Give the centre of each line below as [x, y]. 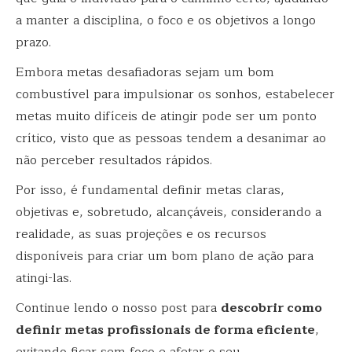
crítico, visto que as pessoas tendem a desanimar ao [171, 138]
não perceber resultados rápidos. [114, 160]
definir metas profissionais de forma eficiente [165, 330]
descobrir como [271, 308]
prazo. [35, 42]
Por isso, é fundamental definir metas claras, [150, 190]
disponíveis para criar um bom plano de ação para [165, 256]
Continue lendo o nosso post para [118, 308]
